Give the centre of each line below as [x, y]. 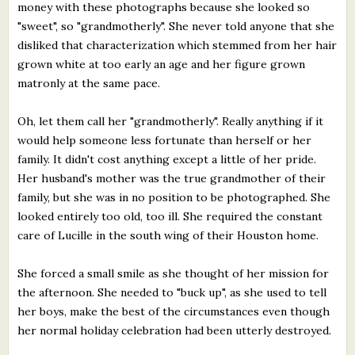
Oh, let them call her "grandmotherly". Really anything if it [171, 121]
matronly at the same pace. [89, 83]
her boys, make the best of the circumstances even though [174, 311]
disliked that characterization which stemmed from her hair [177, 45]
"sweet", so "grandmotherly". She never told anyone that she [176, 26]
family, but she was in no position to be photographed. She [174, 197]
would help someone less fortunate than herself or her [165, 140]
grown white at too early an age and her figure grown [162, 64]
